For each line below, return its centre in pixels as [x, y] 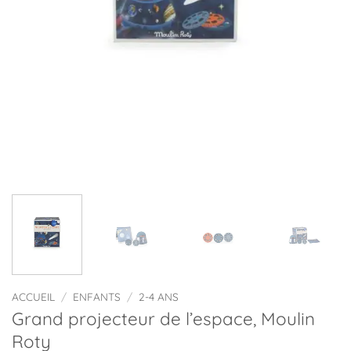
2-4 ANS [159, 296]
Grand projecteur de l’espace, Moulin [163, 319]
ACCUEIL [33, 296]
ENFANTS [97, 296]
